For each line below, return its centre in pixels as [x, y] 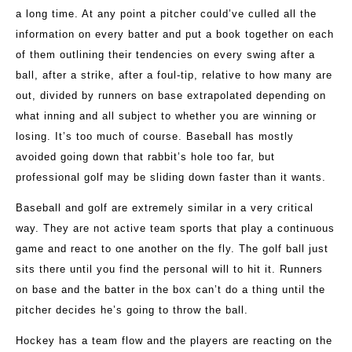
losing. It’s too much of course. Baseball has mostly [155, 137]
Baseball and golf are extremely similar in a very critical [165, 208]
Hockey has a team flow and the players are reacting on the [174, 341]
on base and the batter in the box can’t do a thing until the [170, 290]
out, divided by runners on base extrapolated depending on [171, 96]
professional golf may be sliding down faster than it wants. [171, 178]
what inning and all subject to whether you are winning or [166, 116]
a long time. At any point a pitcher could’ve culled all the [166, 14]
